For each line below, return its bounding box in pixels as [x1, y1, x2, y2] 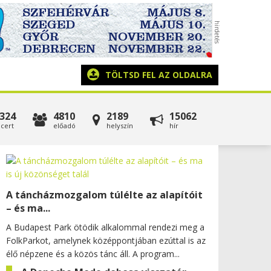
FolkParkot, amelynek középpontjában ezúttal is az [6, 235, 206, 246]
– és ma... [6, 201, 50, 215]
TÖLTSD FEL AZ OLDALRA [105, 69, 212, 80]
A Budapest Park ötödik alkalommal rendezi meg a [6, 221, 204, 233]
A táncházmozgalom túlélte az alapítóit [6, 188, 203, 201]
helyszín [106, 121, 133, 130]
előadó [53, 121, 76, 130]
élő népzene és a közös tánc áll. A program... [6, 248, 180, 260]
